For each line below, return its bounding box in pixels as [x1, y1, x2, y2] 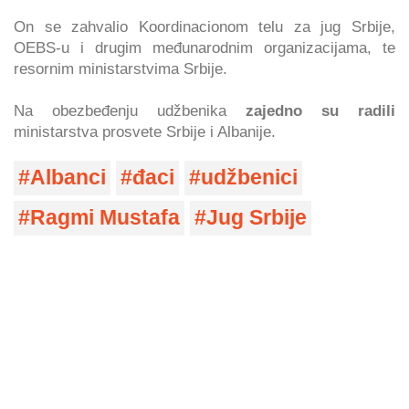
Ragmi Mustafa [30, 206, 180, 230]
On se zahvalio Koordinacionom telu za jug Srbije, [14, 18, 395, 36]
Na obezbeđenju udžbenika [14, 102, 246, 120]
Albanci [30, 166, 106, 190]
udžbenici [201, 166, 298, 190]
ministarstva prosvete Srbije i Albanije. [14, 123, 276, 141]
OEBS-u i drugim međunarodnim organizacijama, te [14, 39, 395, 57]
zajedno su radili [246, 102, 395, 120]
